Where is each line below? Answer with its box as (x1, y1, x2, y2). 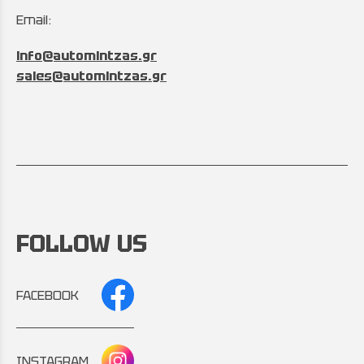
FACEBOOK (16, 286, 79, 304)
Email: (16, 11, 51, 28)
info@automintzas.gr (16, 47, 157, 65)
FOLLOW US (16, 227, 147, 259)
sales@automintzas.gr (16, 67, 167, 85)
